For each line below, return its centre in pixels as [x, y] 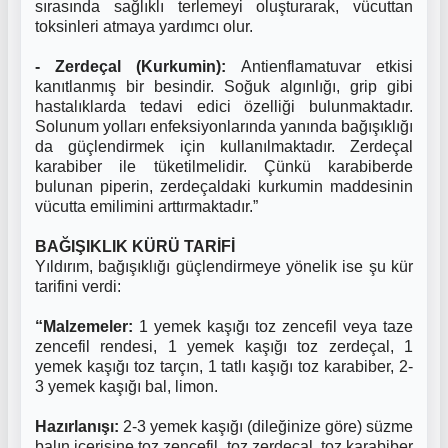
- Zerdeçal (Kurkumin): [130, 66]
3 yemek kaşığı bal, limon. [126, 386]
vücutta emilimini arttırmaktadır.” [146, 206]
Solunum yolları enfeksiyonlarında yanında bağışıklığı [224, 126]
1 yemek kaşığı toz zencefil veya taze [276, 326]
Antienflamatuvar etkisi [319, 66]
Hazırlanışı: [79, 426]
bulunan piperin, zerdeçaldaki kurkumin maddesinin [224, 186]
